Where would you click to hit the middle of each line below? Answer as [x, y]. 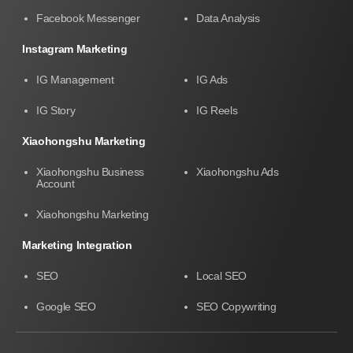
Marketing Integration [77, 245]
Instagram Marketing [75, 48]
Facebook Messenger [88, 18]
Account [56, 183]
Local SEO [221, 275]
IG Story [56, 110]
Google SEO [66, 306]
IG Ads [212, 79]
